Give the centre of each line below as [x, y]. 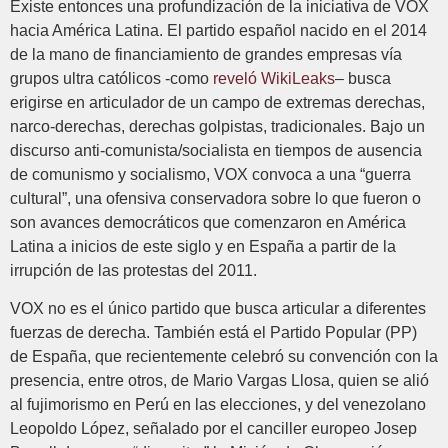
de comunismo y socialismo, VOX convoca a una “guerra [210, 174]
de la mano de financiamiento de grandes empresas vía [206, 54]
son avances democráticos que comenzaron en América [208, 222]
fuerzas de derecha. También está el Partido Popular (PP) [213, 333]
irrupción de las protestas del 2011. [133, 270]
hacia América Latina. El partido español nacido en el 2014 [218, 30]
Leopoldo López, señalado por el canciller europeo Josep [213, 429]
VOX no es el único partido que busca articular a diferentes [218, 309]
